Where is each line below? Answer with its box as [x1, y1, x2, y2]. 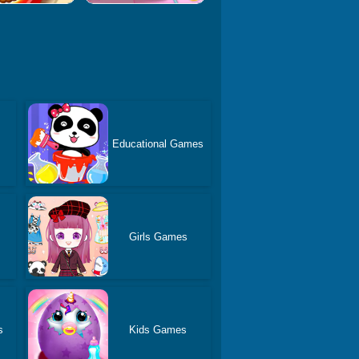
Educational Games [112, 137, 204, 150]
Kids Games [129, 323, 188, 336]
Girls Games [128, 230, 188, 243]
